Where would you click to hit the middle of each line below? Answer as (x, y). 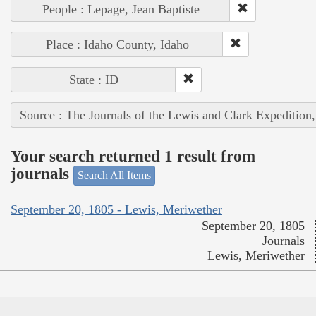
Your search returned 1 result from (133, 157)
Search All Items (114, 175)
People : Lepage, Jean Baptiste (121, 9)
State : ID (93, 79)
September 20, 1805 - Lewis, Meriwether (116, 210)
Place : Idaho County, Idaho (117, 44)
